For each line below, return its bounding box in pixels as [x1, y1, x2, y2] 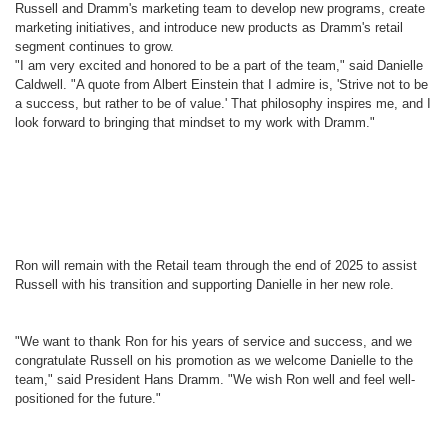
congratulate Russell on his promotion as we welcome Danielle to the [15, 353, 413, 368]
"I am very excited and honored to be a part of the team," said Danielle [15, 58, 423, 73]
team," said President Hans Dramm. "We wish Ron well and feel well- [15, 372, 415, 387]
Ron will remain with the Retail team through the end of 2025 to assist [15, 258, 417, 273]
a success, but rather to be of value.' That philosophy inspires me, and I [15, 96, 431, 111]
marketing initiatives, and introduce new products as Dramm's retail [15, 20, 403, 35]
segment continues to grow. [15, 39, 174, 54]
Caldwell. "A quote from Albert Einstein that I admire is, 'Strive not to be [15, 77, 428, 92]
